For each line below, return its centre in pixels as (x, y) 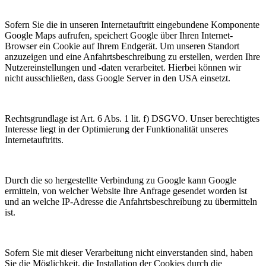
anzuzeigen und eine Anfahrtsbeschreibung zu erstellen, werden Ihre (132, 57)
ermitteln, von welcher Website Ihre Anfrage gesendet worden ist (126, 191)
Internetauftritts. (34, 140)
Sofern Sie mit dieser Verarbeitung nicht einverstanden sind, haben (129, 253)
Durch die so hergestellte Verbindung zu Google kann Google (121, 180)
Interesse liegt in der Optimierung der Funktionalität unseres (116, 129)
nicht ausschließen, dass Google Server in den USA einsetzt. (118, 78)
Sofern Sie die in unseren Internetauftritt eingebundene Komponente (132, 25)
